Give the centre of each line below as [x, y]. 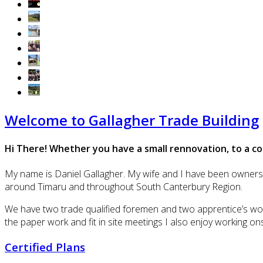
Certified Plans [45, 247]
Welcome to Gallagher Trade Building [132, 120]
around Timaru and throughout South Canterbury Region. [124, 187]
